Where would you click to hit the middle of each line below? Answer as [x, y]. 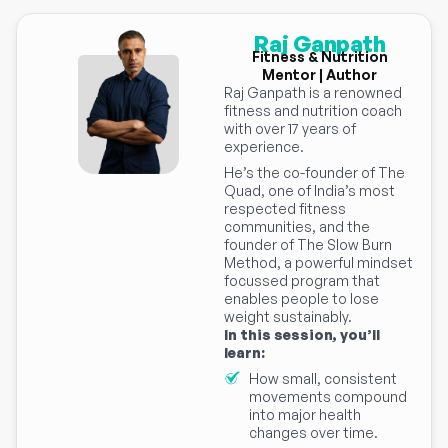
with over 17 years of [290, 129]
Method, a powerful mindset [318, 263]
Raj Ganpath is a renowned [313, 93]
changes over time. [313, 433]
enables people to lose [301, 299]
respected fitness [285, 209]
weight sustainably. [288, 317]
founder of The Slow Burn [308, 245]
